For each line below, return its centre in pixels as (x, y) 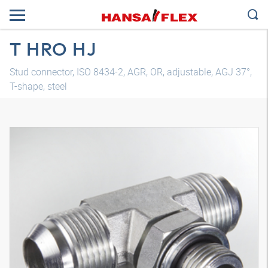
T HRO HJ (53, 49)
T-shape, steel (38, 86)
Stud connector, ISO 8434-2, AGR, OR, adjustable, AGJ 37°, (131, 72)
